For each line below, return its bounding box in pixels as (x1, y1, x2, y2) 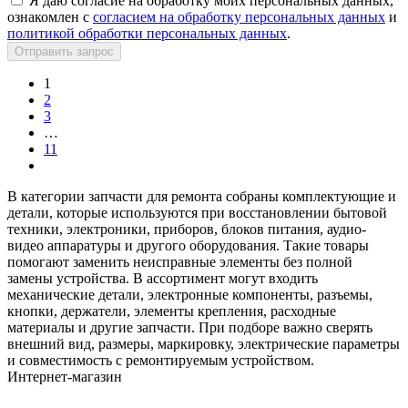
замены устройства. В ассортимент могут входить (7, 270, 318, 286)
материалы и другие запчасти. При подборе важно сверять (7, 319, 372, 335)
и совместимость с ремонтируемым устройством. (7, 352, 314, 368)
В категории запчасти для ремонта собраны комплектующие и (7, 188, 396, 204)
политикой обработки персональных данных (7, 25, 287, 41)
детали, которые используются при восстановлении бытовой (7, 204, 387, 220)
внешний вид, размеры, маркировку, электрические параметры (7, 335, 400, 352)
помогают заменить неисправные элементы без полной (7, 253, 352, 270)
